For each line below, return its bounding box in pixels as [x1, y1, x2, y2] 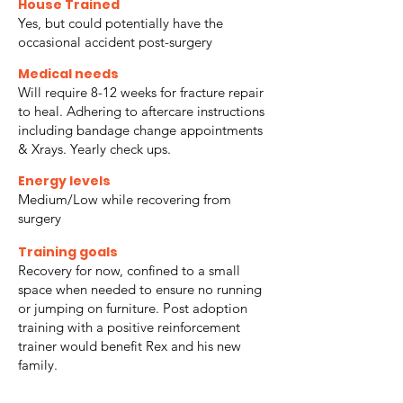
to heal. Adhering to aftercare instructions [18, 103, 264, 121]
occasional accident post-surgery [18, 33, 212, 51]
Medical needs [18, 65, 119, 84]
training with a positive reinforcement [18, 318, 240, 336]
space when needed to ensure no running [18, 281, 262, 299]
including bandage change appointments [18, 121, 263, 139]
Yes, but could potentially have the [18, 14, 223, 32]
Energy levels [18, 172, 111, 191]
